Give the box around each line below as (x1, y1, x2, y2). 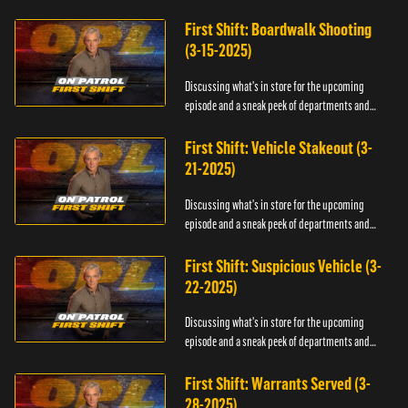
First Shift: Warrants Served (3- (185, 373, 372, 395)
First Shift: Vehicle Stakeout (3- (185, 138, 373, 158)
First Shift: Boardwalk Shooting (185, 19, 372, 41)
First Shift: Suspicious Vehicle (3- (185, 255, 382, 277)
